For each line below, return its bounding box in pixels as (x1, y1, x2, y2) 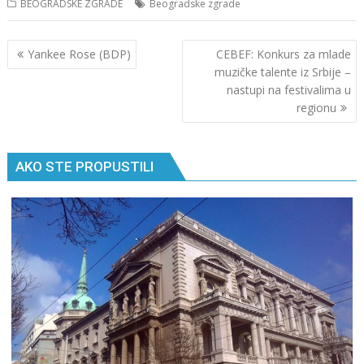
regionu (296, 99, 336, 115)
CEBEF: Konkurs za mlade (215, 45, 351, 62)
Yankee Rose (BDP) (28, 45, 132, 62)
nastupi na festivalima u (226, 81, 351, 97)
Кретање (6, 37, 90, 61)
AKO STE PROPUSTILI (15, 158, 154, 175)
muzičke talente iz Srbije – (214, 63, 351, 80)
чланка (6, 58, 73, 82)
